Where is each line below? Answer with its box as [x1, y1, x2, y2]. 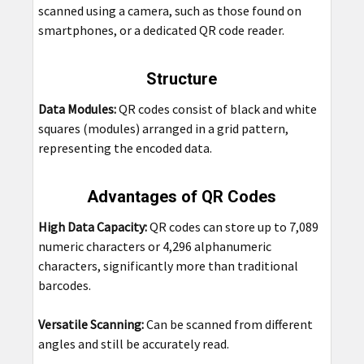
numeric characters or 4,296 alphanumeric [37, 238, 271, 255]
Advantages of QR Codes [87, 187, 277, 207]
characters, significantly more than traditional [37, 258, 298, 275]
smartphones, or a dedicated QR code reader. [37, 22, 284, 39]
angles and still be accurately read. [37, 336, 229, 353]
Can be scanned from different [143, 316, 313, 333]
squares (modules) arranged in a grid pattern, [37, 120, 288, 137]
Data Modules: [37, 101, 116, 118]
